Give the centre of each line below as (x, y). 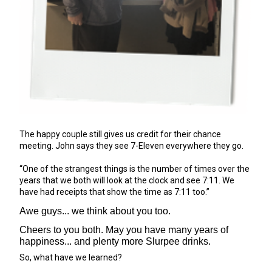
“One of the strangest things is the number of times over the (134, 168)
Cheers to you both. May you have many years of (124, 229)
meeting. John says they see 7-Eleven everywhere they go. (131, 145)
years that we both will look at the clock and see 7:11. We (127, 180)
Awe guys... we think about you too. (95, 211)
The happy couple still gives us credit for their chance (120, 134)
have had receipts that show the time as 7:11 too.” (114, 192)
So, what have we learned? (71, 257)
